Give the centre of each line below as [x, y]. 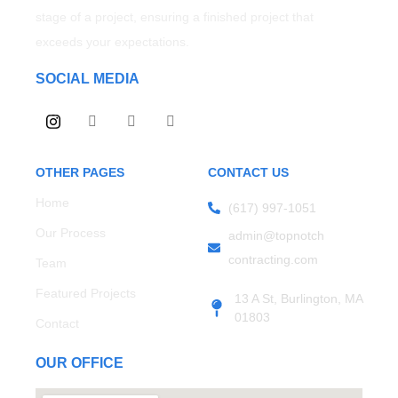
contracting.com [273, 259]
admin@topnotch [276, 235]
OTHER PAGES [80, 172]
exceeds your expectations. [112, 41]
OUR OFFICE [80, 362]
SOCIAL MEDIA [88, 78]
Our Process [71, 232]
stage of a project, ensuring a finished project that [175, 16]
